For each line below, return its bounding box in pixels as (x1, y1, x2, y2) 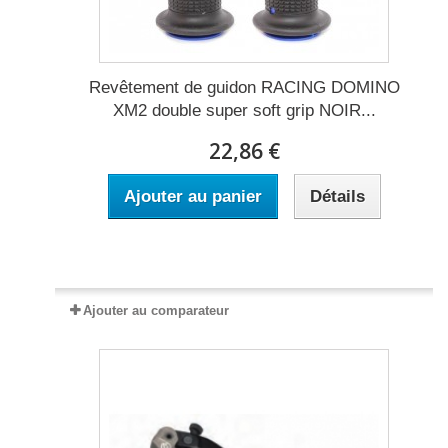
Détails (309, 187, 365, 207)
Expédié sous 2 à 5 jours (167, 247, 321, 263)
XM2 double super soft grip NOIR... (112, 101, 376, 121)
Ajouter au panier (123, 187, 262, 207)
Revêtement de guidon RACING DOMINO (88, 78, 400, 98)
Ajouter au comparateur (83, 303, 229, 319)
